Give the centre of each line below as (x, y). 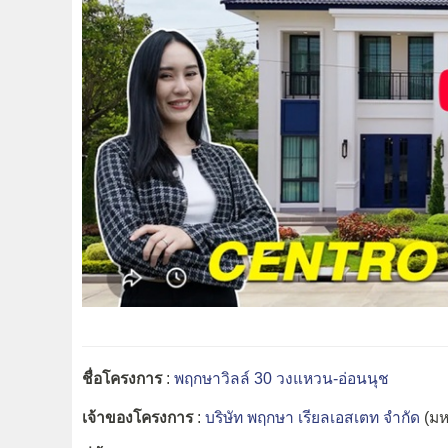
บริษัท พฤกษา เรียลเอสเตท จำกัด (314, 418)
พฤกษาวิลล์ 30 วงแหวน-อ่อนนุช (281, 378)
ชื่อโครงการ (122, 378)
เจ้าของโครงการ (137, 418)
